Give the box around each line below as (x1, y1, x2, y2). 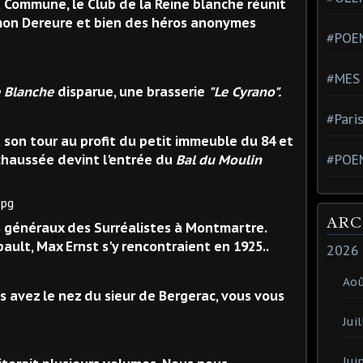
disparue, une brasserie (54, 83, 208, 100)
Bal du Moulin (176, 151, 262, 168)
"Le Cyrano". (208, 83, 281, 100)
